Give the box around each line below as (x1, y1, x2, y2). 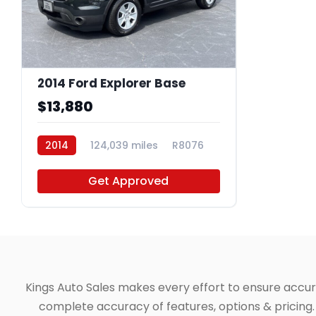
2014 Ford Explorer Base (37, 74, 186, 92)
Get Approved (88, 172, 169, 189)
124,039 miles (90, 138, 158, 152)
